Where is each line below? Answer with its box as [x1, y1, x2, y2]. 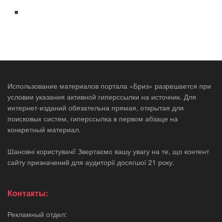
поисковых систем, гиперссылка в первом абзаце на [7, 113, 178, 123]
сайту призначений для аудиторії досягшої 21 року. [7, 157, 174, 167]
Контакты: [7, 187, 48, 199]
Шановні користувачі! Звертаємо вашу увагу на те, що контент [7, 146, 209, 156]
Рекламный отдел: [7, 209, 67, 219]
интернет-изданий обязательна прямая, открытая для [7, 102, 184, 112]
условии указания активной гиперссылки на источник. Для [7, 91, 196, 102]
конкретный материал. [7, 124, 81, 134]
